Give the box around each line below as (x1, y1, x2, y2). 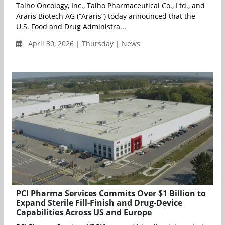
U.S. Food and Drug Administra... (16, 22, 126, 32)
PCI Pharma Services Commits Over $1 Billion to (16, 188, 206, 199)
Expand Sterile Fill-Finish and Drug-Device (16, 197, 182, 209)
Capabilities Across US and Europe (16, 207, 152, 218)
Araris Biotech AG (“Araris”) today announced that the (16, 11, 195, 21)
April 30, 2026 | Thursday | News (26, 39, 140, 49)
